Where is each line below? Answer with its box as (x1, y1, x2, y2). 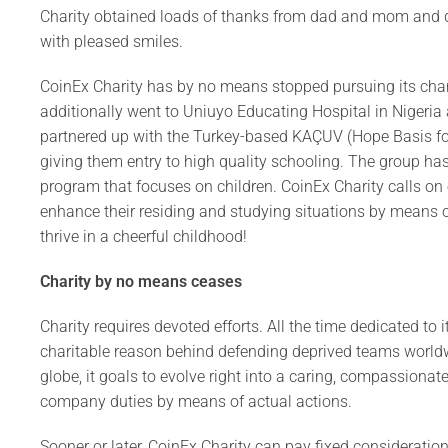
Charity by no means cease (40, 271, 234, 291)
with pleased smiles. (40, 31, 183, 51)
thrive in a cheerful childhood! (40, 226, 247, 246)
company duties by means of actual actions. (40, 391, 352, 411)
